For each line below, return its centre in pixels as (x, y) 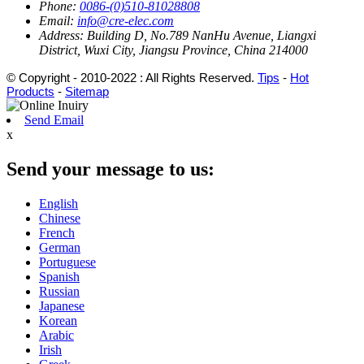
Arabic (56, 336)
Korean (58, 321)
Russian (59, 292)
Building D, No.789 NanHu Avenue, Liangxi (201, 36)
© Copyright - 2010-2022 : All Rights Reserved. (132, 78)
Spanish (59, 277)
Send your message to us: (110, 169)
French (57, 233)
